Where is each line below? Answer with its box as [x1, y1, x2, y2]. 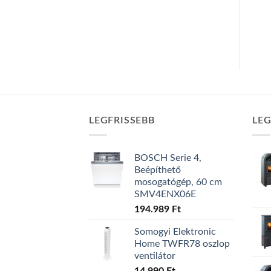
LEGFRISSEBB [89, 115, 155, 125]
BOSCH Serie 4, [134, 153, 201, 163]
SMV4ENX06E [134, 189, 196, 200]
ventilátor [134, 251, 175, 261]
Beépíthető [134, 165, 181, 175]
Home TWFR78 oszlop [134, 239, 230, 249]
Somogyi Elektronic [134, 227, 216, 237]
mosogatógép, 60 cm [134, 177, 222, 188]
